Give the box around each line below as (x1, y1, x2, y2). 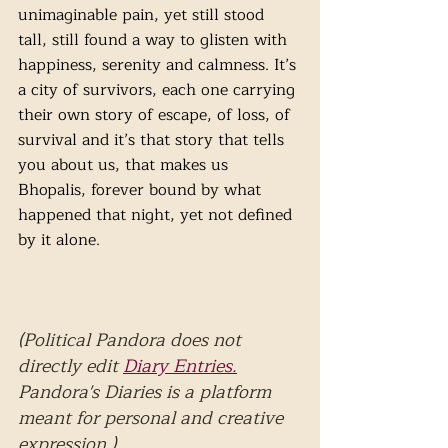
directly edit (18, 351, 123, 381)
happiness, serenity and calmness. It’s (18, 52, 301, 78)
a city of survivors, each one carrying (18, 77, 300, 103)
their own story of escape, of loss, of (18, 102, 295, 128)
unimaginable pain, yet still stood (18, 2, 269, 28)
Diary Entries (123, 351, 232, 381)
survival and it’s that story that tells (18, 127, 289, 153)
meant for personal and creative (18, 403, 288, 433)
